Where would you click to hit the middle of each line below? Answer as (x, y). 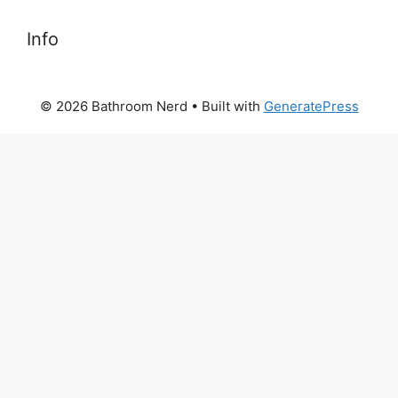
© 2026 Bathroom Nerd (113, 106)
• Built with (225, 106)
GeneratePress (311, 106)
